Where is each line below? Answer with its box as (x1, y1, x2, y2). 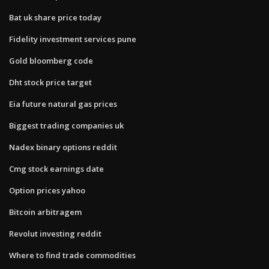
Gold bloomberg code (9, 55, 93, 66)
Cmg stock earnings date (9, 163, 104, 174)
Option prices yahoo (9, 184, 85, 196)
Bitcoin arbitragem (9, 206, 82, 217)
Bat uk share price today (9, 11, 101, 23)
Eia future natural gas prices (9, 98, 117, 109)
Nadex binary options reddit (9, 141, 117, 153)
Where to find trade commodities (9, 249, 136, 261)
